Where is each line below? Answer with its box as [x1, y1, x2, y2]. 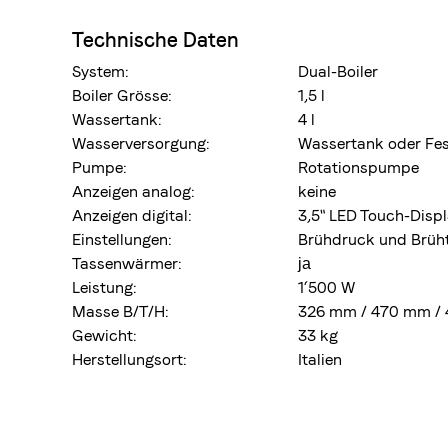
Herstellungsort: [72, 350, 186, 369]
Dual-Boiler [298, 62, 378, 81]
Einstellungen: [72, 230, 171, 249]
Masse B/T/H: [72, 302, 168, 321]
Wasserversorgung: [72, 134, 209, 153]
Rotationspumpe [298, 158, 419, 177]
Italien [298, 350, 342, 369]
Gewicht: [72, 326, 136, 345]
